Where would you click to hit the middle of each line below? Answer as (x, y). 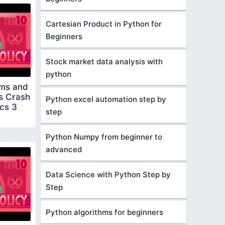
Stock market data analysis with (104, 62)
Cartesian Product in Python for (104, 24)
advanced (64, 149)
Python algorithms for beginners (104, 212)
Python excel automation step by (106, 99)
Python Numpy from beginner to (104, 137)
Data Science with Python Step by (108, 175)
